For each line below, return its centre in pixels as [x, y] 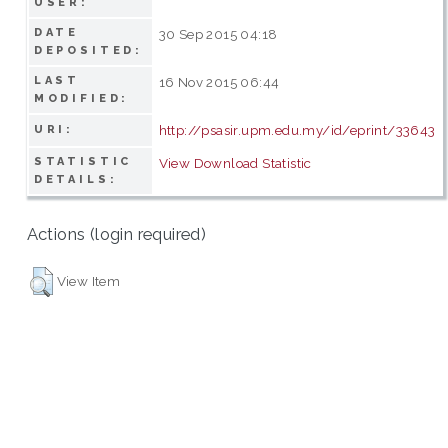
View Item [88, 280]
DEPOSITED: [88, 50]
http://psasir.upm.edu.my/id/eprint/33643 [297, 129]
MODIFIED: [81, 98]
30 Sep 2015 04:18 [218, 33]
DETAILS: [75, 179]
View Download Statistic [235, 162]
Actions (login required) [116, 234]
